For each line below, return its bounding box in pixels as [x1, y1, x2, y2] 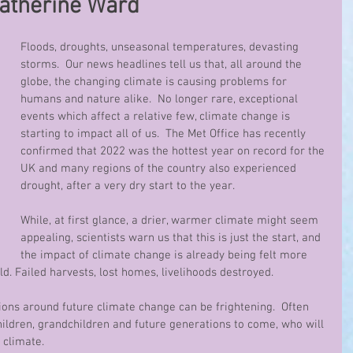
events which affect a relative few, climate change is [20, 110, 293, 124]
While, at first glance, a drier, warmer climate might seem [20, 214, 321, 228]
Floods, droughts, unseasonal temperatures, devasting [20, 40, 302, 54]
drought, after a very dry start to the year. [20, 179, 235, 193]
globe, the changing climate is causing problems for [20, 75, 290, 89]
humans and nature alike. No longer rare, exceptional [20, 92, 301, 106]
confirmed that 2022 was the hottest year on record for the [20, 144, 328, 158]
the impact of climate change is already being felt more [20, 248, 310, 262]
